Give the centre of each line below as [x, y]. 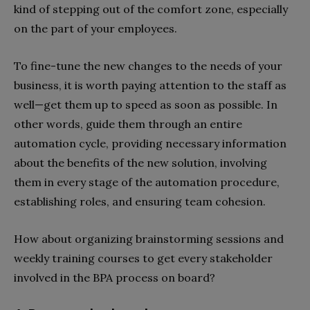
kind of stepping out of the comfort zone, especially [151, 9]
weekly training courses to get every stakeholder [143, 258]
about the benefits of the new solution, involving [140, 162]
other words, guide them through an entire [128, 124]
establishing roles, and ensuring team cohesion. [140, 201]
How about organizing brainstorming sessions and [149, 238]
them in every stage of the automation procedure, [147, 182]
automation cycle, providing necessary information [150, 143]
